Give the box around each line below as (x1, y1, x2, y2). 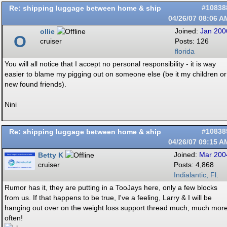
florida (175, 48, 195, 55)
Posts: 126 (175, 37, 209, 45)
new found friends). (5, 80, 66, 88)
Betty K (38, 151, 63, 159)
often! (5, 214, 23, 222)
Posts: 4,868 (174, 161, 214, 169)
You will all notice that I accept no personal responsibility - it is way (5, 60, 216, 68)
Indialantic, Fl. (174, 171, 218, 179)
